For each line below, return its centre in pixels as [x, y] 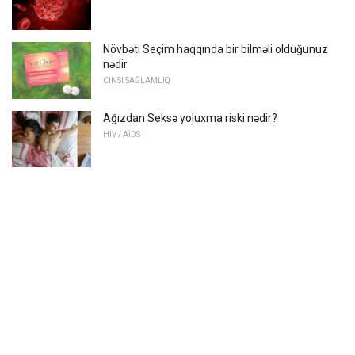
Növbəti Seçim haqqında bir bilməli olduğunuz [216, 49]
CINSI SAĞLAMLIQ [137, 80]
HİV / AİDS [122, 134]
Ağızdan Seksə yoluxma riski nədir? [190, 118]
